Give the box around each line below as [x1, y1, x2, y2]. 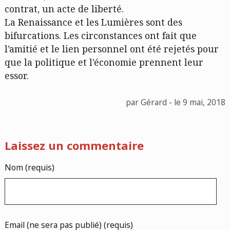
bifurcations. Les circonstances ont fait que [4, 29, 197, 42]
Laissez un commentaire [4, 138, 144, 154]
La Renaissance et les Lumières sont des [4, 15, 182, 28]
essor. [4, 69, 29, 82]
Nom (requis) [4, 161, 54, 173]
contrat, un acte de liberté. [4, 2, 124, 15]
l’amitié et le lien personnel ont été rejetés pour [4, 42, 219, 55]
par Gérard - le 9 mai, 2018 [126, 97, 226, 108]
